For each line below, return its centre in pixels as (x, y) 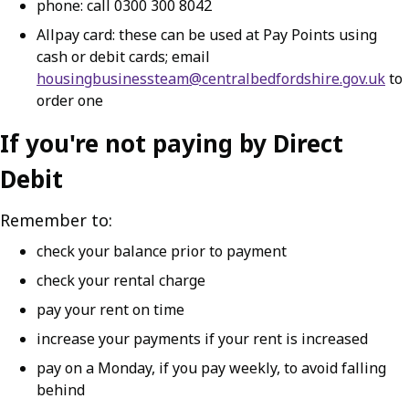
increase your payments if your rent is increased (202, 339)
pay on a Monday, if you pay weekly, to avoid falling (211, 368)
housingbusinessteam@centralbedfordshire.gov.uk (211, 79)
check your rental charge (121, 280)
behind (61, 390)
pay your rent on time (110, 309)
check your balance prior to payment (162, 251)
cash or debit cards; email (123, 57)
